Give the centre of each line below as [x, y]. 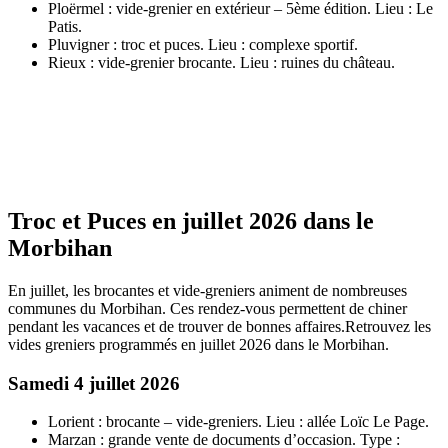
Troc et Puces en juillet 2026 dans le [191, 221]
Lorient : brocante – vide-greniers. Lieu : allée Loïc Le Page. [238, 422]
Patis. [65, 27]
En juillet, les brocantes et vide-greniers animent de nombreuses [207, 290]
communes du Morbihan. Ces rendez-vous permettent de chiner [207, 308]
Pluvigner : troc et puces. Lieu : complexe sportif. [203, 45]
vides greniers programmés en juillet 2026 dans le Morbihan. [198, 344]
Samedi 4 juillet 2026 [94, 383]
